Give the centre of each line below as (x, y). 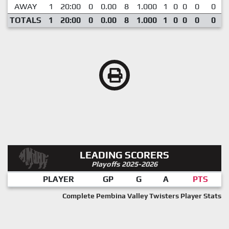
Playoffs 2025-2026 (125, 164)
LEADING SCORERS (125, 155)
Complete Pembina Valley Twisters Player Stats (142, 196)
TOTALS (26, 20)
